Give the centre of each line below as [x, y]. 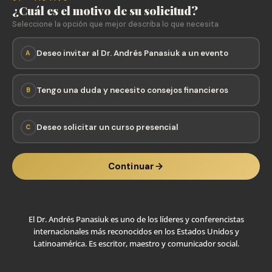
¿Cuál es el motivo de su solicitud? [105, 10]
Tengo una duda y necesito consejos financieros [132, 90]
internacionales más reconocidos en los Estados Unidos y [136, 231]
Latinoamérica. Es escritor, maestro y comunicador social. [136, 243]
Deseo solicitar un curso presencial [107, 127]
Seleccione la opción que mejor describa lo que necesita [115, 24]
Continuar [131, 166]
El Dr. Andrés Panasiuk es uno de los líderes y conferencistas [136, 219]
